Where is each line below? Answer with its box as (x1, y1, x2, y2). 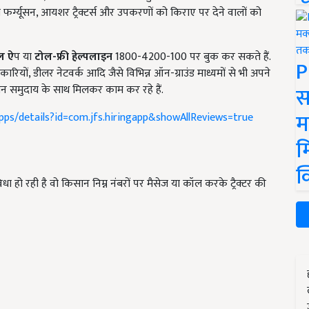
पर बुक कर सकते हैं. (187, 48, 270, 66)
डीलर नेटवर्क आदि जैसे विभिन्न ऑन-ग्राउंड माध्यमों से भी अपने (33, 64, 270, 83)
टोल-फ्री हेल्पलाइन (34, 48, 112, 66)
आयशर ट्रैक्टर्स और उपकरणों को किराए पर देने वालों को (41, 3, 261, 22)
